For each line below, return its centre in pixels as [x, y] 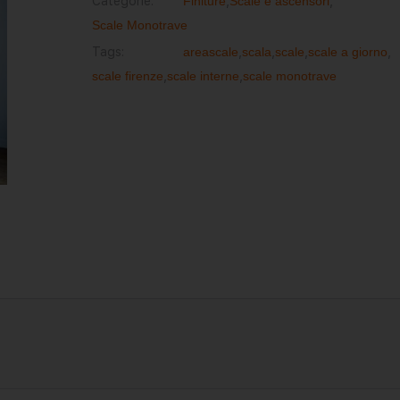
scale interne [203, 76]
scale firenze [127, 76]
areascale [210, 52]
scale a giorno [347, 52]
